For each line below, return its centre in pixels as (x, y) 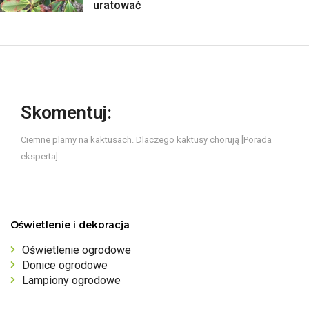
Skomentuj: (66, 112)
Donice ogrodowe (65, 265)
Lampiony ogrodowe (71, 280)
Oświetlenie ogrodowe (77, 250)
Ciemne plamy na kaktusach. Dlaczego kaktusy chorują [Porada (146, 139)
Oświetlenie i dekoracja (70, 225)
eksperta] (39, 156)
